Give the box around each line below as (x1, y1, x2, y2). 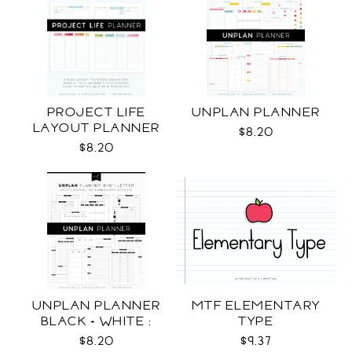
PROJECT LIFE (46, 103, 146, 122)
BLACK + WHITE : (40, 312, 152, 331)
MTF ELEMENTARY (191, 296, 321, 315)
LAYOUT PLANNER (32, 119, 160, 137)
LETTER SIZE (53, 328, 140, 346)
